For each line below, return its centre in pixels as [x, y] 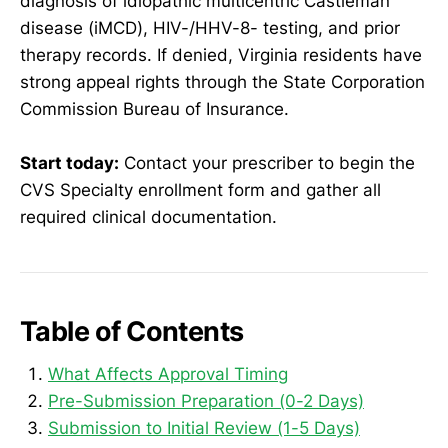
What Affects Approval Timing [168, 373]
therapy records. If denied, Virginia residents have [221, 54]
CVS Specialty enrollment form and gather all [200, 189]
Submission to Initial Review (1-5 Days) [204, 427]
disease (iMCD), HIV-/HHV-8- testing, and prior [210, 27]
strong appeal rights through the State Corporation [222, 81]
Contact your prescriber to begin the [267, 162]
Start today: [69, 162]
